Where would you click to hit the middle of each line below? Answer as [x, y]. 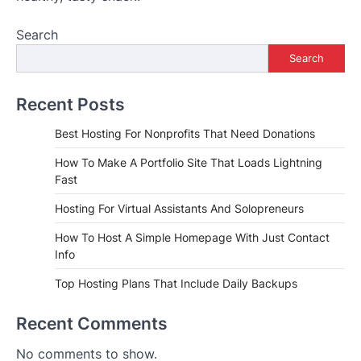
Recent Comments [92, 323]
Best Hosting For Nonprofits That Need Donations [185, 133]
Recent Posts [71, 104]
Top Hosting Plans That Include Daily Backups [176, 283]
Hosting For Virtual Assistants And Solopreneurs [179, 208]
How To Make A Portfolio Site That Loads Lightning [189, 162]
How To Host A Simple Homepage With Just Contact [192, 237]
